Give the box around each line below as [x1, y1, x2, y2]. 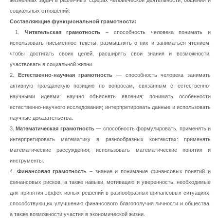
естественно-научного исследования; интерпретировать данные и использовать [10, 104, 211, 110]
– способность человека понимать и [100, 29, 211, 35]
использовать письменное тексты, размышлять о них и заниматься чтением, [10, 40, 211, 46]
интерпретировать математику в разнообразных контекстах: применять [10, 136, 211, 142]
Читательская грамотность [24, 29, 101, 35]
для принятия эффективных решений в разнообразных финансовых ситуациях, [10, 190, 211, 196]
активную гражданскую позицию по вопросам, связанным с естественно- [10, 83, 211, 89]
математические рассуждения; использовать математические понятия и [10, 147, 211, 153]
